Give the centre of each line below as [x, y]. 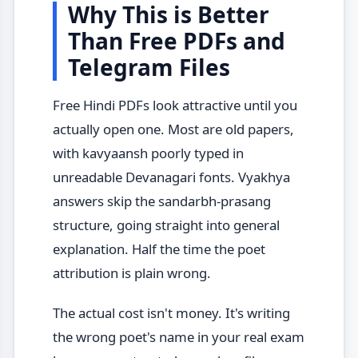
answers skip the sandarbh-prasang [161, 201]
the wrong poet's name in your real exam [178, 337]
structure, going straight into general [166, 225]
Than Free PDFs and [176, 40]
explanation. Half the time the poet [159, 249]
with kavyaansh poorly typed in [148, 153]
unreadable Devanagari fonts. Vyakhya [171, 177]
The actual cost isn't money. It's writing [171, 313]
